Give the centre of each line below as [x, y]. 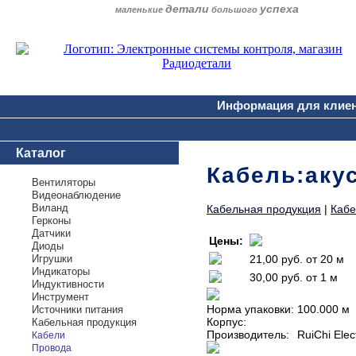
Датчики [51, 233]
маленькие [140, 10]
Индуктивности [68, 284]
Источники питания [77, 310]
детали [187, 9]
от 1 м [322, 277]
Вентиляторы [64, 182]
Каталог [41, 153]
